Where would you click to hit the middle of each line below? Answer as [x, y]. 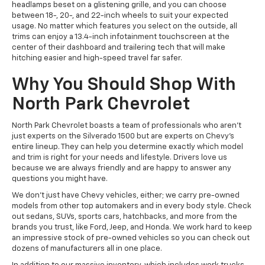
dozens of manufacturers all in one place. [87, 249]
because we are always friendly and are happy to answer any [122, 169]
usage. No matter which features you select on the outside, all [125, 27]
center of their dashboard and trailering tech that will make [119, 48]
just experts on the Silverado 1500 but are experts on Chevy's [123, 137]
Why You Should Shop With [124, 85]
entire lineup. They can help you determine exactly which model [127, 147]
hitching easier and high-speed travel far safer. [97, 59]
